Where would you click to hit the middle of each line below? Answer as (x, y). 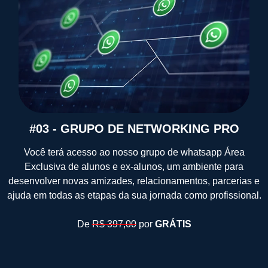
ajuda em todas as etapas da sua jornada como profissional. (134, 196)
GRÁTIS (173, 224)
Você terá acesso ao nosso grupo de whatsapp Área (134, 153)
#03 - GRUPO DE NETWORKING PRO (134, 129)
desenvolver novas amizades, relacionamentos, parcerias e (134, 181)
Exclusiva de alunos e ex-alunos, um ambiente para (134, 167)
